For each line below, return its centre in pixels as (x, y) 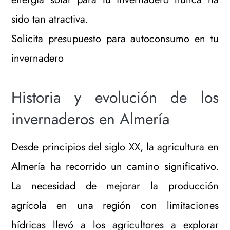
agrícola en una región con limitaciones (115, 205)
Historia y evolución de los (115, 97)
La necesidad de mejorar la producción (115, 186)
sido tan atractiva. (50, 19)
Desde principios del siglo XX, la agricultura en (115, 147)
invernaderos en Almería (91, 119)
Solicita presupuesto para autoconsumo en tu (115, 39)
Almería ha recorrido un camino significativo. (115, 166)
